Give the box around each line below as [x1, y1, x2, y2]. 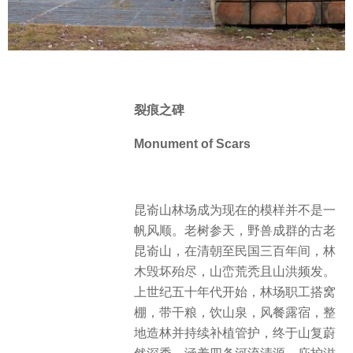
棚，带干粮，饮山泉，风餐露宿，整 [134, 306, 336, 320]
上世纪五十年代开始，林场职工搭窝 [134, 285, 336, 299]
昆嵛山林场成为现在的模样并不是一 [134, 203, 336, 217]
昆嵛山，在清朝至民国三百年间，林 [134, 244, 336, 258]
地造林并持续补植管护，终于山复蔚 [134, 326, 336, 340]
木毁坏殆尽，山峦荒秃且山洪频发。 [134, 265, 336, 279]
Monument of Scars [134, 136, 251, 150]
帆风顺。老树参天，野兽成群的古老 [134, 224, 336, 238]
